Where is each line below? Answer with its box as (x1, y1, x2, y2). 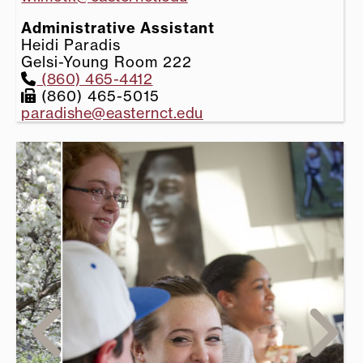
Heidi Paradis (21, 35, 122, 53)
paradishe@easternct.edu (21, 103, 203, 122)
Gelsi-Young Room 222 (21, 52, 197, 70)
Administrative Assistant (21, 18, 216, 37)
